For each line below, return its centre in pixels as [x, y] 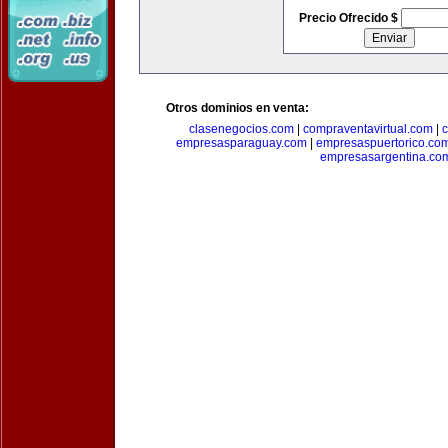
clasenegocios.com [241, 129]
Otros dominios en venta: [237, 108]
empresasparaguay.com [241, 143]
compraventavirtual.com [367, 129]
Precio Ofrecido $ [349, 18]
